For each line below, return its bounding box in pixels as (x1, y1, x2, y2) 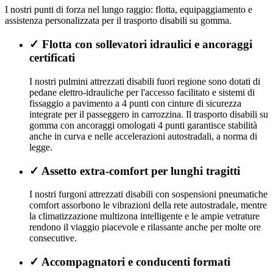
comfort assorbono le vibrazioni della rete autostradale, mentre (29, 200, 267, 211)
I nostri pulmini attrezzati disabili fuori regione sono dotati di (29, 76, 260, 87)
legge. (29, 141, 52, 152)
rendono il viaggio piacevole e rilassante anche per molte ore (29, 222, 261, 233)
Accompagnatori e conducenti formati (41, 255, 230, 269)
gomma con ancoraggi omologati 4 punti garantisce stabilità (29, 119, 257, 130)
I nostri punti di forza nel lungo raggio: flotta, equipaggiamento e (5, 4, 252, 15)
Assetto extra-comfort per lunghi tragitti (41, 164, 240, 177)
